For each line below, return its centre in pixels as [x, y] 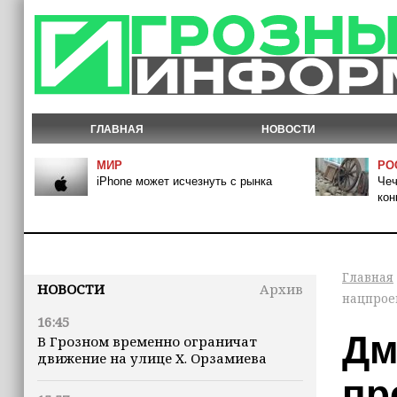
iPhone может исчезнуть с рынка [184, 181]
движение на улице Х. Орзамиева [152, 358]
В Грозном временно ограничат [147, 341]
